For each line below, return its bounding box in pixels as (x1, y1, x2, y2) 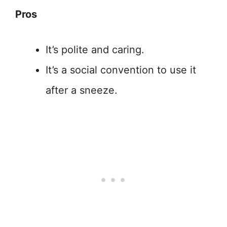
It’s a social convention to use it (46, 64, 196, 77)
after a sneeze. (46, 84, 118, 97)
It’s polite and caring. (46, 44, 144, 56)
